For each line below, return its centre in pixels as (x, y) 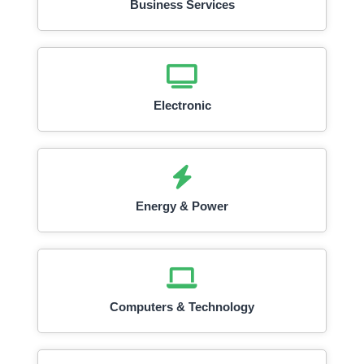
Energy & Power (182, 206)
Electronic (182, 105)
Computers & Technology (182, 307)
